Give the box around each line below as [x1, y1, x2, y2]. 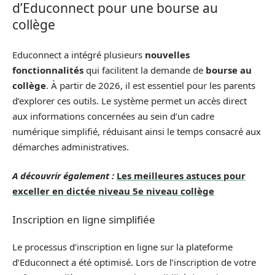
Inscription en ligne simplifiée [12, 212, 155, 227]
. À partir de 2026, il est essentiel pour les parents [46, 79, 255, 91]
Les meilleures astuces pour [117, 169, 246, 182]
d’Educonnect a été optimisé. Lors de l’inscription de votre [12, 256, 256, 268]
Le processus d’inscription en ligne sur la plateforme [12, 241, 233, 253]
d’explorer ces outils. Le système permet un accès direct [12, 94, 247, 107]
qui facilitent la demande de [83, 63, 206, 76]
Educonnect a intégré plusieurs [12, 48, 145, 61]
